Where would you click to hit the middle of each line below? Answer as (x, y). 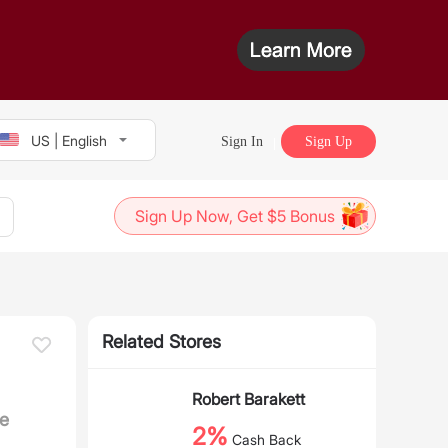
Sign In (242, 141)
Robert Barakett (248, 399)
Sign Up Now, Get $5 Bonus (235, 216)
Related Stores (161, 341)
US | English (69, 140)
